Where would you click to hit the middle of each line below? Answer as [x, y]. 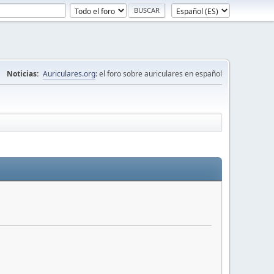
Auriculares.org [69, 74]
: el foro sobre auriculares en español [159, 74]
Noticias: [23, 74]
